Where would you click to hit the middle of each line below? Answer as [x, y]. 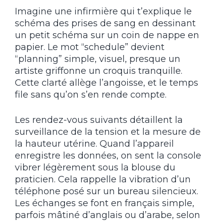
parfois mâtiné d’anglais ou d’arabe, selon [108, 215]
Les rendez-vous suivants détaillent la [99, 120]
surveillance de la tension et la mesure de [108, 132]
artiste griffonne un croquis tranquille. [99, 71]
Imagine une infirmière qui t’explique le [103, 11]
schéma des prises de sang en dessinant [105, 23]
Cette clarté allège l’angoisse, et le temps [107, 83]
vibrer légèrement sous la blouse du [95, 167]
